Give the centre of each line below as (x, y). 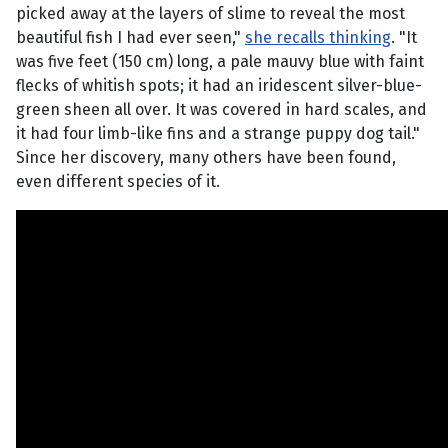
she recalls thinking (318, 38)
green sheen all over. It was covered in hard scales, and (221, 110)
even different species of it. (118, 182)
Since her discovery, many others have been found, (206, 158)
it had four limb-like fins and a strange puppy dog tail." (218, 134)
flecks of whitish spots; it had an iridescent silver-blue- (219, 86)
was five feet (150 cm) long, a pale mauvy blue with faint (220, 62)
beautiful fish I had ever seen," (130, 38)
